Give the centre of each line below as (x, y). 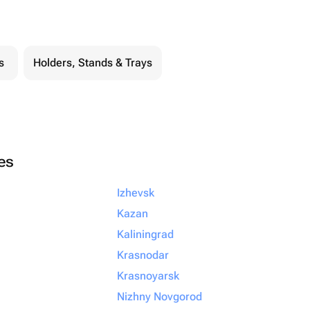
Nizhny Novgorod (159, 297)
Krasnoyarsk (148, 276)
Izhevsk (136, 193)
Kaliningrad (145, 234)
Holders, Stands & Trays (93, 63)
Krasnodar (143, 255)
